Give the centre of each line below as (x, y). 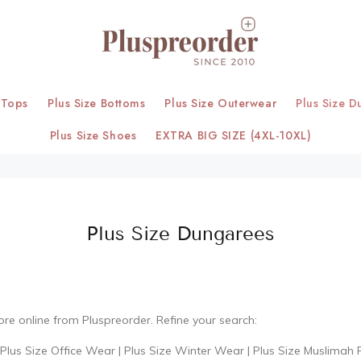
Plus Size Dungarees (180, 233)
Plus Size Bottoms (96, 103)
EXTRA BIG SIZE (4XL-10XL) (234, 135)
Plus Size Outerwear (221, 103)
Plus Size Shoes (93, 135)
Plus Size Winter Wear (184, 351)
